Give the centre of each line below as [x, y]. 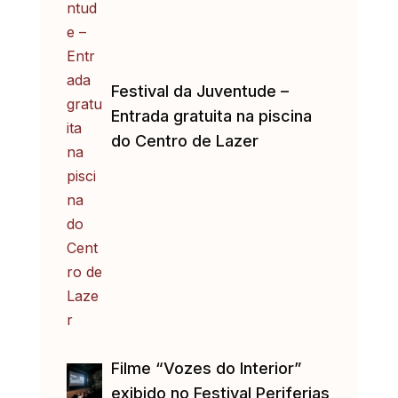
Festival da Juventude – [199, 92]
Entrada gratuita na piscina [211, 116]
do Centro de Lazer [184, 141]
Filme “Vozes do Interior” [206, 369]
